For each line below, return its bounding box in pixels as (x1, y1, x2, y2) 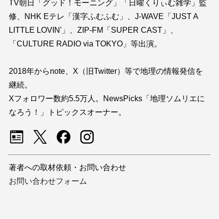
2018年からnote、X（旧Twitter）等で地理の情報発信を (8, 66, 203, 75)
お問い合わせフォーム (8, 176, 87, 185)
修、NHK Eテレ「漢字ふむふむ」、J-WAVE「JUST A (8, 12, 198, 21)
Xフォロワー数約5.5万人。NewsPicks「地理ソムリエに (8, 94, 205, 103)
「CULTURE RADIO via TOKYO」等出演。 (8, 39, 162, 48)
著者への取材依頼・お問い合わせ (8, 163, 126, 172)
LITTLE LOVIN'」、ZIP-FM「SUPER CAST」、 (8, 25, 178, 34)
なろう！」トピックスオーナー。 (8, 108, 126, 116)
